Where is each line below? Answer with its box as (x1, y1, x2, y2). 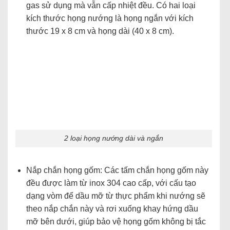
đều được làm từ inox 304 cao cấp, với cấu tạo (26, 179, 196, 188)
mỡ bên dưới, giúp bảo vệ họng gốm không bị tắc (26, 217, 206, 226)
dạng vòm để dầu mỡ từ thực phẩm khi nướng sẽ (26, 191, 205, 201)
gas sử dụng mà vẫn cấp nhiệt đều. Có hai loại (26, 1, 196, 10)
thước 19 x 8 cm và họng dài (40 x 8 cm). (26, 27, 174, 36)
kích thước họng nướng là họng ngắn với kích (26, 14, 194, 23)
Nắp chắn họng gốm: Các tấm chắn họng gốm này (26, 166, 208, 175)
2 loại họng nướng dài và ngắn (64, 134, 163, 143)
